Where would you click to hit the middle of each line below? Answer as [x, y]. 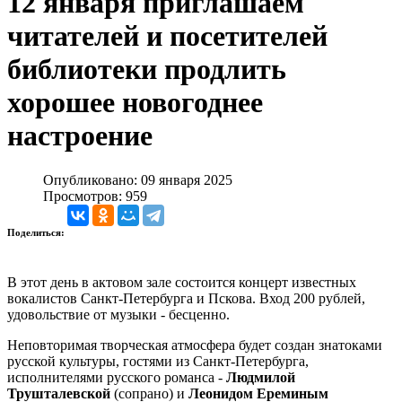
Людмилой [261, 377]
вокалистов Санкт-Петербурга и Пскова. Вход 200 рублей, [186, 298]
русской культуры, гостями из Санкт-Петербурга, [158, 361]
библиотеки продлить [147, 70]
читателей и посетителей [167, 36]
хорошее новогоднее [135, 103]
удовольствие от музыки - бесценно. [124, 314]
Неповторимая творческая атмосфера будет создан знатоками [195, 345]
